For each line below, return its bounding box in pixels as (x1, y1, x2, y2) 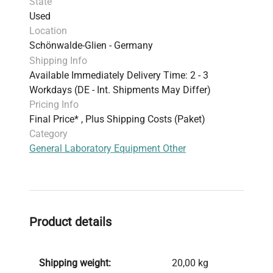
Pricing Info (29, 98, 79, 110)
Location (29, 24, 67, 37)
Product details (29, 214, 112, 229)
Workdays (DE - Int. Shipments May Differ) (29, 83, 211, 96)
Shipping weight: (39, 257, 111, 269)
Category (29, 127, 68, 140)
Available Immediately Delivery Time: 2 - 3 (29, 69, 208, 81)
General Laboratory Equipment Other (29, 142, 186, 154)
